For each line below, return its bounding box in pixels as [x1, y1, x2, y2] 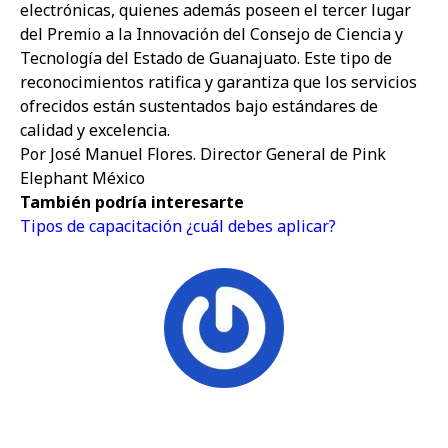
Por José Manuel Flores [20, 143, 193, 165]
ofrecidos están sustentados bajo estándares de [20, 95, 378, 117]
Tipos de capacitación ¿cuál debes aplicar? [20, 215, 336, 237]
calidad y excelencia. [20, 119, 170, 141]
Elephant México [20, 167, 145, 189]
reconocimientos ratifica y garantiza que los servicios [20, 71, 417, 93]
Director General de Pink [200, 143, 386, 165]
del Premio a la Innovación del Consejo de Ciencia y [20, 23, 403, 45]
